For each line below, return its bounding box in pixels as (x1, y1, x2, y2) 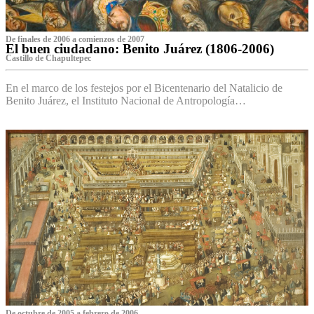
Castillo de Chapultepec (6, 53, 91, 64)
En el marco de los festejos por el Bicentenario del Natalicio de (6, 82, 282, 95)
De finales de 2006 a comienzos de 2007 (6, 34, 144, 45)
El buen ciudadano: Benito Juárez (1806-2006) (6, 41, 274, 57)
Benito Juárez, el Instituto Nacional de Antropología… (6, 95, 246, 107)
